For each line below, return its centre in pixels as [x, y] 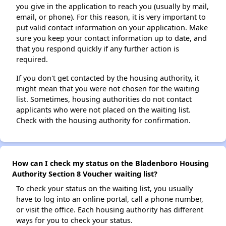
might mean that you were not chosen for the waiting [108, 89]
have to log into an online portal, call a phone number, [110, 199]
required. [32, 60]
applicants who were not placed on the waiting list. [103, 110]
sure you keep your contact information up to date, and [111, 38]
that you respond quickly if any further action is [98, 49]
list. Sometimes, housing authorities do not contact [104, 99]
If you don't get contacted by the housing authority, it [108, 78]
